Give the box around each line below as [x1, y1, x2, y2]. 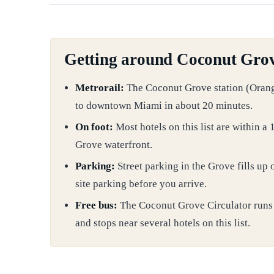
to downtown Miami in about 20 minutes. [75, 100, 253, 112]
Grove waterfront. [75, 139, 152, 151]
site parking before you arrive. [75, 178, 207, 190]
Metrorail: [75, 82, 124, 94]
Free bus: [75, 199, 117, 212]
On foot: [75, 121, 113, 133]
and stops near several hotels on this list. [75, 217, 250, 229]
